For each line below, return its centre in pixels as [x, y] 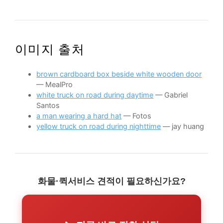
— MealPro [55, 85]
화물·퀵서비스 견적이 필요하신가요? [111, 181]
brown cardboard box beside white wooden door [119, 74]
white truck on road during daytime [95, 95]
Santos [48, 106]
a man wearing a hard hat [79, 116]
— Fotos [137, 116]
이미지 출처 [50, 50]
